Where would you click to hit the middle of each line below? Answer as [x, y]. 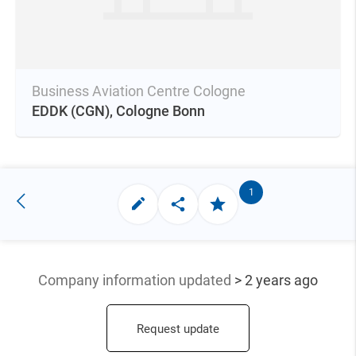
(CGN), [93, 110]
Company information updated [136, 280]
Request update [178, 329]
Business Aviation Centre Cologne [139, 91]
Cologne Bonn [161, 110]
